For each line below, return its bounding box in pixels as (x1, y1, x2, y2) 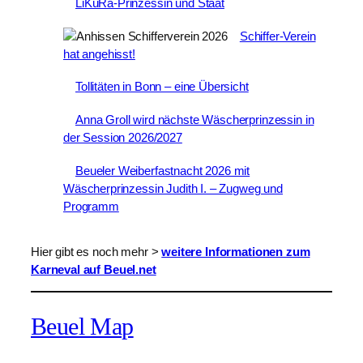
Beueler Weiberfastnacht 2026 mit (75, 163, 250, 177)
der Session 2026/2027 (63, 130, 182, 145)
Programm (63, 199, 119, 213)
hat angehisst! (63, 46, 135, 61)
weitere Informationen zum (161, 244, 310, 258)
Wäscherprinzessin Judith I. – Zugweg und (63, 181, 283, 195)
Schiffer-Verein (239, 28, 316, 43)
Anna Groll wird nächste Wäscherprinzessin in (75, 113, 314, 127)
